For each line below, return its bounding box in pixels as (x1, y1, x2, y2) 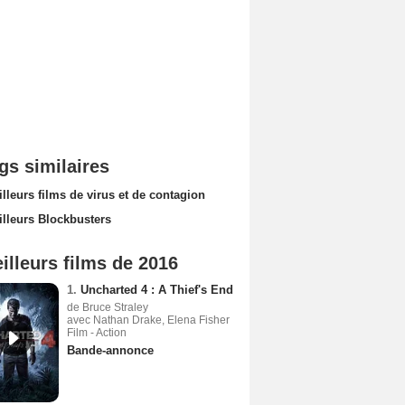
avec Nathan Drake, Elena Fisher (67, 314, 230, 326)
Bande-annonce (67, 344, 154, 357)
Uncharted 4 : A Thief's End (80, 283, 233, 297)
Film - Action (67, 326, 127, 339)
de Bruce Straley (67, 301, 148, 314)
